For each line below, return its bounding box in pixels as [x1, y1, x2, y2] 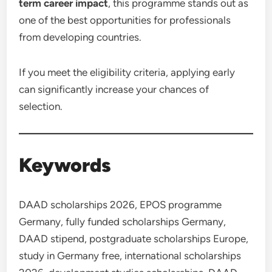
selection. [19, 100, 63, 112]
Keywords [19, 154, 112, 177]
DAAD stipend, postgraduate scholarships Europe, [19, 233, 249, 245]
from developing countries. [19, 31, 142, 43]
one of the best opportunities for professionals [19, 14, 231, 26]
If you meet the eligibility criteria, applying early [19, 66, 236, 78]
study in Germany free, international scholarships [19, 250, 242, 262]
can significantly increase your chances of [19, 83, 209, 95]
